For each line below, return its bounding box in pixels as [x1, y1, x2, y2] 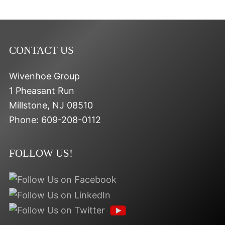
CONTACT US [9, 44, 74, 56]
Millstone [9, 99, 47, 110]
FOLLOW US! [9, 147, 73, 159]
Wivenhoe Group [9, 70, 80, 81]
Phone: [9, 114, 41, 125]
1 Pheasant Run [9, 85, 74, 96]
